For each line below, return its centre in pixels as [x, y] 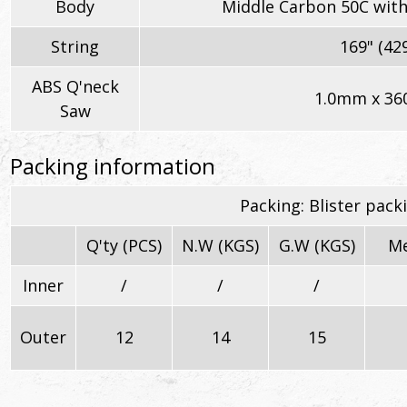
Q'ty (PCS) [124, 246]
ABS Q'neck [75, 87]
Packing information [113, 166]
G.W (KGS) [317, 246]
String [75, 47]
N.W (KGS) [220, 246]
